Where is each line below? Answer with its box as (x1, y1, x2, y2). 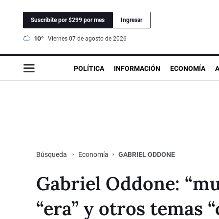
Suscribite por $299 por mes (31, 16, 105, 23)
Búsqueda (36, 150, 68, 158)
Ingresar (121, 16, 142, 23)
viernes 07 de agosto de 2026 (52, 35, 127, 42)
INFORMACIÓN (114, 64, 160, 72)
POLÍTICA (74, 64, 104, 72)
